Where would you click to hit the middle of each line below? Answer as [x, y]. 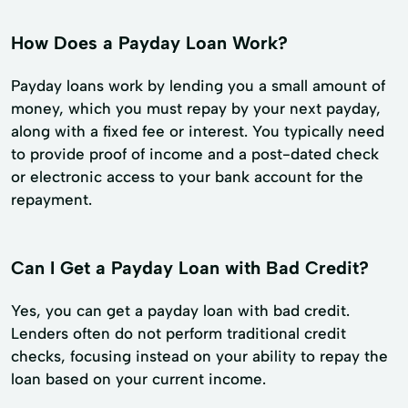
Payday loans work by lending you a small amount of [198, 85]
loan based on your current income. [138, 378]
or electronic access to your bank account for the [187, 176]
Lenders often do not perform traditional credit [178, 333]
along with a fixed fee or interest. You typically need [198, 131]
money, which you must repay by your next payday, [196, 108]
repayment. [51, 199]
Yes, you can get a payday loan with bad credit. [180, 310]
